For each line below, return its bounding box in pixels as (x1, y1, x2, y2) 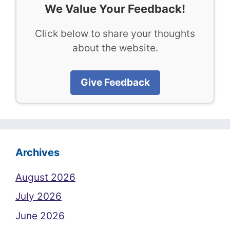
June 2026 (15, 209, 65, 222)
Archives (15, 146, 60, 159)
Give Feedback (80, 76, 150, 88)
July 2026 (15, 190, 62, 202)
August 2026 (15, 171, 75, 183)
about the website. (72, 42, 158, 54)
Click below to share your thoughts (35, 28, 195, 40)
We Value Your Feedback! (45, 2, 185, 15)
